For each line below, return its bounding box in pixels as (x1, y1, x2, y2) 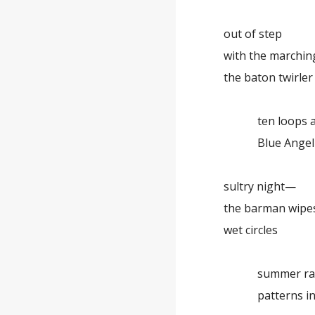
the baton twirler (224, 70, 314, 85)
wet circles (224, 222, 278, 238)
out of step (224, 26, 283, 41)
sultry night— (224, 179, 297, 194)
